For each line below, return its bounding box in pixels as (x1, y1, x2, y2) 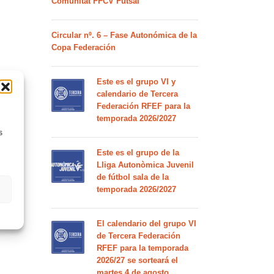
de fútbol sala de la (96, 172, 169, 182)
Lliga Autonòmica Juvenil (96, 160, 194, 169)
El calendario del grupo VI (96, 219, 196, 228)
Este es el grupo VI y (96, 77, 176, 86)
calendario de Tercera (96, 89, 178, 98)
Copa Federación (51, 43, 116, 52)
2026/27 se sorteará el (96, 256, 178, 265)
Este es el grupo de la (96, 148, 179, 157)
